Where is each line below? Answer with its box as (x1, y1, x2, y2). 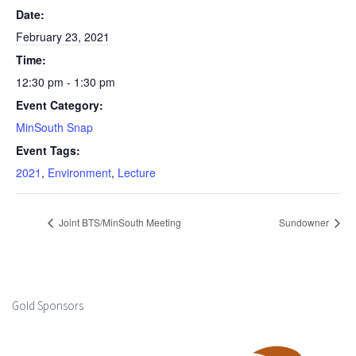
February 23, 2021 (16, 29, 110, 44)
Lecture (118, 164, 156, 180)
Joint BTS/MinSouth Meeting (56, 215, 181, 230)
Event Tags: (16, 142, 80, 158)
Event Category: (16, 97, 103, 113)
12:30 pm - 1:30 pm (16, 74, 115, 90)
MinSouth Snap (16, 119, 93, 135)
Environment (48, 164, 111, 180)
